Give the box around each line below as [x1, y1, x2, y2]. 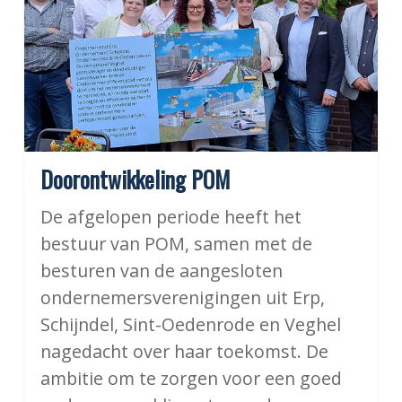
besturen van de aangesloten [39, 258, 283, 284]
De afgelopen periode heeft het [39, 205, 301, 230]
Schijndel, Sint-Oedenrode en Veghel [39, 312, 341, 337]
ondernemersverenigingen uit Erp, [39, 285, 325, 310]
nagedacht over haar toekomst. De [39, 339, 328, 364]
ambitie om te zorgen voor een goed [39, 366, 342, 391]
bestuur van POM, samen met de [39, 232, 312, 257]
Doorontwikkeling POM [39, 162, 230, 197]
